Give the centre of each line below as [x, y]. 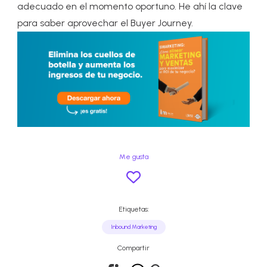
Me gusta [133, 157]
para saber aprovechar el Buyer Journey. [105, 23]
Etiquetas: [133, 209]
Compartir [133, 248]
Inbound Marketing [133, 227]
